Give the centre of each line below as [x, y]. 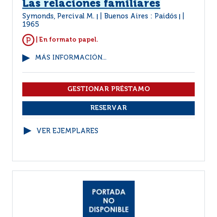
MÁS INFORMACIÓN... [71, 58]
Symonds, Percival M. [59, 16]
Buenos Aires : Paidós [141, 16]
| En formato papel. [66, 40]
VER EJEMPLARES [67, 131]
